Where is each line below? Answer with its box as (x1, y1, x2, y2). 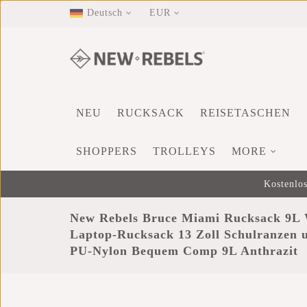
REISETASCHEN (200, 107, 291, 119)
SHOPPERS (76, 145, 137, 157)
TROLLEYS (153, 145, 216, 157)
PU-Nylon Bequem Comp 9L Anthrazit (70, 244, 298, 258)
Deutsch (87, 8, 123, 18)
